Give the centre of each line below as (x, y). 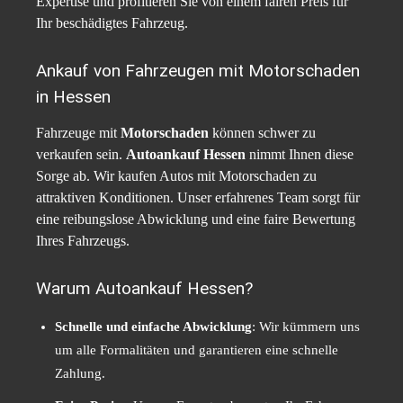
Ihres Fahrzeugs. (83, 241)
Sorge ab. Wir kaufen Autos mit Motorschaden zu (176, 176)
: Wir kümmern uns (306, 327)
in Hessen (73, 97)
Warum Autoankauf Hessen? (144, 289)
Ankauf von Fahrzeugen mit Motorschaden (198, 71)
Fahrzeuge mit (78, 133)
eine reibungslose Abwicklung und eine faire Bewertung (196, 219)
